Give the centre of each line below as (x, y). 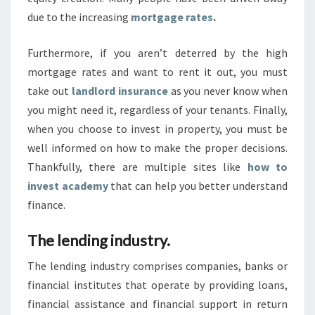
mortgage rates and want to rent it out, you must (157, 72)
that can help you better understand (199, 186)
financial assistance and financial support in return (157, 304)
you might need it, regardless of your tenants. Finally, (157, 110)
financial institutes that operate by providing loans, (157, 285)
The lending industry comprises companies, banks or (157, 266)
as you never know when (227, 91)
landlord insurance (120, 91)
